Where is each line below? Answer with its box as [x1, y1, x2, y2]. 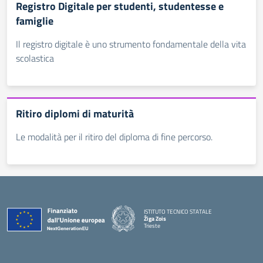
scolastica [16, 51, 54, 65]
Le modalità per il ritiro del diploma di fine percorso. [16, 130, 213, 144]
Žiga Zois [144, 214, 166, 223]
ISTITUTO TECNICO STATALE [144, 207, 212, 216]
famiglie [16, 13, 53, 29]
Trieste [144, 221, 160, 230]
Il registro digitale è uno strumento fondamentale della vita [16, 37, 246, 51]
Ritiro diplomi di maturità [16, 106, 134, 122]
